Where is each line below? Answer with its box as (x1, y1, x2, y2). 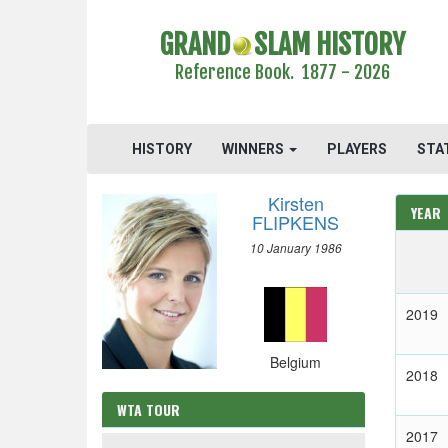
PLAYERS (327, 141, 387, 157)
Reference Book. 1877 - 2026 (174, 61, 390, 83)
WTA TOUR (117, 399, 180, 420)
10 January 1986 (249, 240, 342, 256)
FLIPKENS (252, 209, 339, 235)
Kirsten (267, 190, 324, 216)
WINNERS (222, 141, 287, 157)
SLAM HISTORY (253, 27, 405, 62)
